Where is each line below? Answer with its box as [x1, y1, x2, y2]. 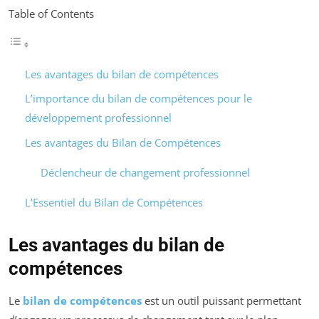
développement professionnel [24, 110, 172, 125]
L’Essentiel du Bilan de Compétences [24, 194, 203, 209]
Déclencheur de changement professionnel [41, 164, 250, 179]
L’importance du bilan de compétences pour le [24, 91, 252, 106]
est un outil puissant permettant [142, 293, 301, 308]
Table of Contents [9, 6, 94, 21]
